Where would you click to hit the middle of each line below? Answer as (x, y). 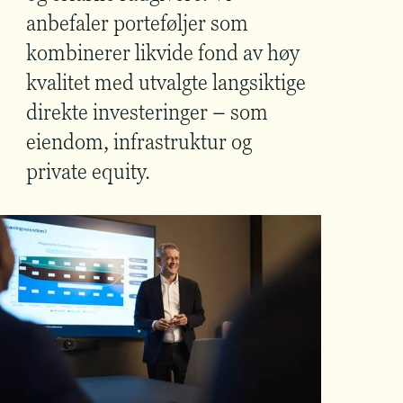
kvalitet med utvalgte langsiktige (166, 81)
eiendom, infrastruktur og (139, 141)
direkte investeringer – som (147, 111)
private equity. (88, 170)
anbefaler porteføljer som (137, 22)
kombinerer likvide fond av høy (163, 52)
